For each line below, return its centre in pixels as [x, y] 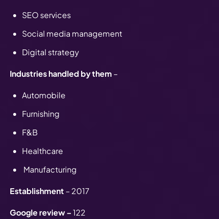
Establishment [37, 191]
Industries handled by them [61, 73]
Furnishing [41, 113]
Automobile [44, 95]
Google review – [41, 212]
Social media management [73, 33]
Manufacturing [50, 169]
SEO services [47, 15]
